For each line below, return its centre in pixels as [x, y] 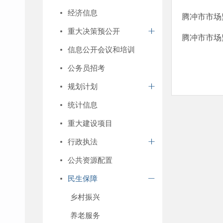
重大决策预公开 [94, 31]
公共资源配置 [90, 160]
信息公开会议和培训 [101, 50]
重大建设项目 [90, 123]
